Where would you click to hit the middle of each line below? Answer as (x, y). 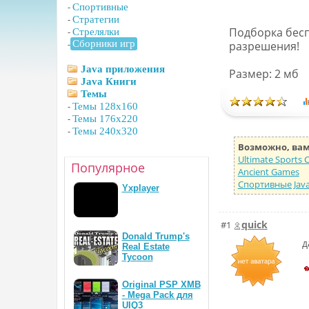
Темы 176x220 (105, 119)
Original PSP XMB (161, 285)
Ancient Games (268, 172)
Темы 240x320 (105, 131)
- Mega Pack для (157, 295)
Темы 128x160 (105, 106)
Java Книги (108, 81)
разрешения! (264, 46)
